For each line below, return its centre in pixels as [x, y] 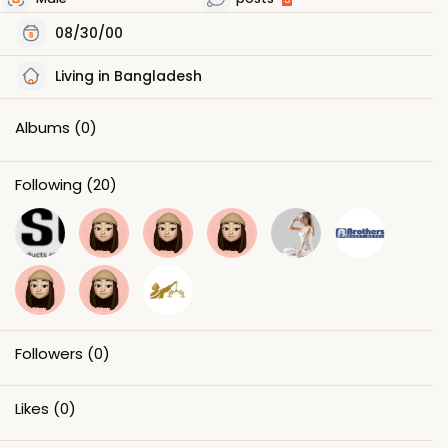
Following [48, 184]
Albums [42, 127]
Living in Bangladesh [126, 75]
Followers [49, 353]
